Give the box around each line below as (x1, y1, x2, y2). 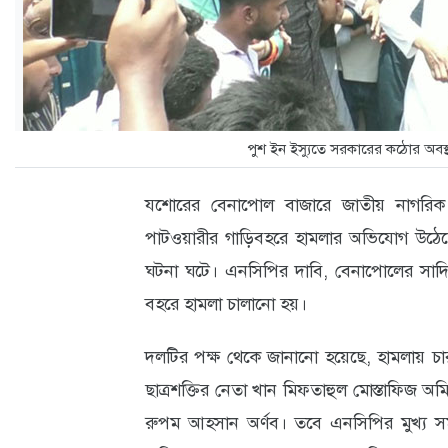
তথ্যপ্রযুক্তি (35, 39, 103, 63)
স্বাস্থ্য (35, 212, 65, 236)
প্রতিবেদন (35, 166, 99, 190)
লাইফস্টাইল (35, 85, 114, 109)
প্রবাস (35, 258, 72, 282)
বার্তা (35, 293, 65, 317)
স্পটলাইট (35, 339, 97, 363)
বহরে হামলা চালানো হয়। (144, 292, 307, 316)
